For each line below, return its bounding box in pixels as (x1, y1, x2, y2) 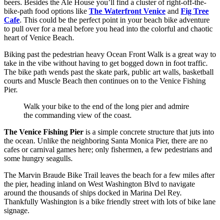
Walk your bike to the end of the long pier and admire (24, 102, 189, 111)
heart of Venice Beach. (4, 33, 74, 42)
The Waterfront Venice (89, 7, 165, 16)
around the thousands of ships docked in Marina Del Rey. (4, 189, 182, 197)
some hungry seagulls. (4, 154, 73, 163)
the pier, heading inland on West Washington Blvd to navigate (4, 180, 195, 189)
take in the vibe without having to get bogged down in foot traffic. (4, 59, 208, 68)
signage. (4, 206, 29, 215)
